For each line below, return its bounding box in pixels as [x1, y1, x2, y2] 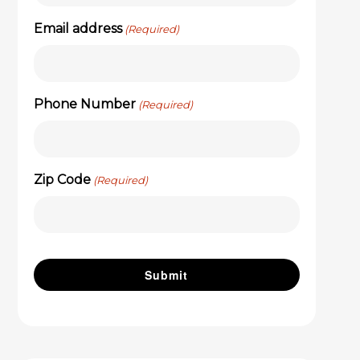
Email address [33, 21, 122, 37]
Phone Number [33, 96, 136, 112]
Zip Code [33, 172, 91, 188]
